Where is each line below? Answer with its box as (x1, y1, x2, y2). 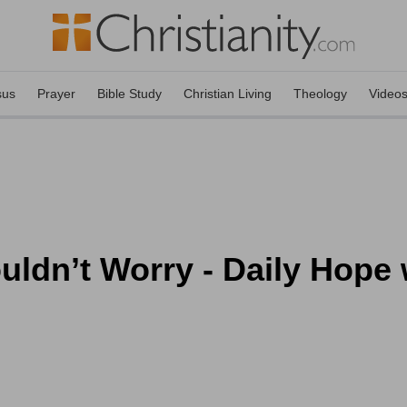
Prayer (37, 86, 75, 101)
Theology (293, 86, 347, 101)
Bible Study (97, 86, 162, 101)
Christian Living (184, 86, 272, 101)
